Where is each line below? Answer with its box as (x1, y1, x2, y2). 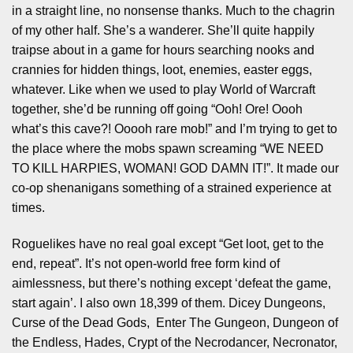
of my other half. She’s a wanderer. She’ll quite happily (12, 24, 314, 38)
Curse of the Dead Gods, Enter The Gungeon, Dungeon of (12, 315, 338, 329)
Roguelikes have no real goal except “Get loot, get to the (12, 236, 324, 251)
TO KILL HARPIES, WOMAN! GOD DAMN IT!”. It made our (12, 162, 339, 176)
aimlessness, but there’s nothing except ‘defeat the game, (12, 276, 331, 290)
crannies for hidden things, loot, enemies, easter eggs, (12, 63, 312, 77)
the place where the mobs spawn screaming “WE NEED (12, 142, 324, 156)
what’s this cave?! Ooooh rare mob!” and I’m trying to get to (12, 122, 337, 136)
